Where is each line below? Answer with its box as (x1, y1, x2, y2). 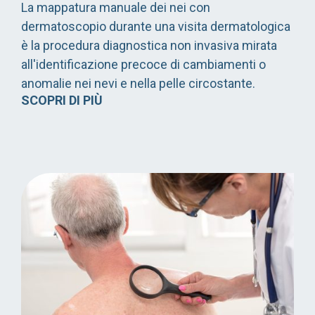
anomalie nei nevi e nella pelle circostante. (21, 76, 255, 91)
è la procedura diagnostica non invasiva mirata (21, 38, 277, 53)
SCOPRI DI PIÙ (21, 93, 103, 108)
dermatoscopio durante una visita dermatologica (21, 19, 290, 34)
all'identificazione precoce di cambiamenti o (21, 57, 266, 72)
